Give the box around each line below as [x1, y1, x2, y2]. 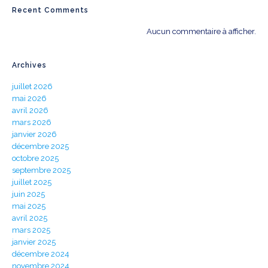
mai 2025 [12, 202, 45, 211]
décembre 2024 [12, 249, 69, 259]
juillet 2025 [12, 178, 51, 187]
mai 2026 [12, 94, 47, 103]
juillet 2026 [12, 82, 53, 92]
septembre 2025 [12, 166, 71, 175]
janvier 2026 [12, 130, 57, 139]
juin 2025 [12, 190, 45, 199]
